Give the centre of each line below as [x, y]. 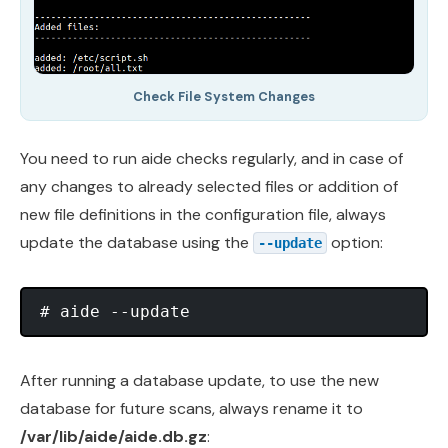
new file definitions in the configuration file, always [203, 215]
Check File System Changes [224, 97]
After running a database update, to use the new [199, 381]
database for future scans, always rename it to [191, 409]
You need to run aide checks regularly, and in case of [211, 159]
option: [355, 243]
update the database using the [136, 243]
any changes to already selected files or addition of [209, 187]
